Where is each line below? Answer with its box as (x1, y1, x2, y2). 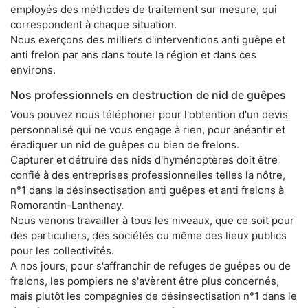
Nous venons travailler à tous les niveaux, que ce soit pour (10, 213, 294, 227)
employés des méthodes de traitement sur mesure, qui (10, 2, 277, 16)
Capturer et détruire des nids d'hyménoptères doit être (10, 153, 278, 166)
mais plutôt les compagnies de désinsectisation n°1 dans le (10, 289, 297, 302)
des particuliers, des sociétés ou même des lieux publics (10, 228, 287, 242)
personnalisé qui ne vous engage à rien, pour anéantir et (10, 122, 285, 136)
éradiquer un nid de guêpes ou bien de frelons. (10, 137, 239, 151)
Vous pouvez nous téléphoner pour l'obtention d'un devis (10, 107, 288, 121)
